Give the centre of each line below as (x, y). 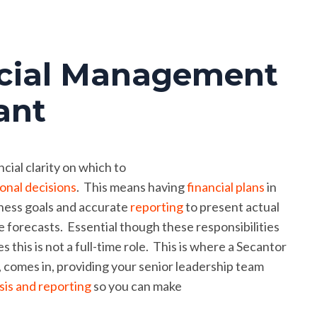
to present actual (232, 207)
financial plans (226, 187)
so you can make (138, 286)
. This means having (131, 187)
